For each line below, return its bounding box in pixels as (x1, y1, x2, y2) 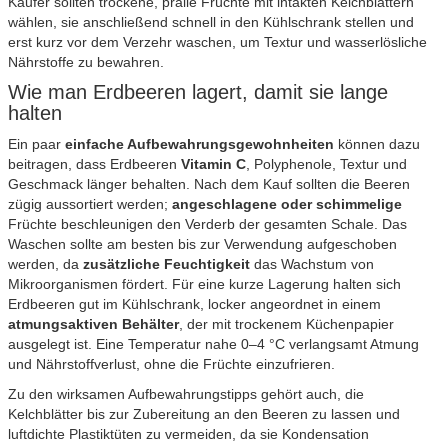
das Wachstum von (250, 255, 374, 272)
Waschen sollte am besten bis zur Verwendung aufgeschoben (8, 235, 397, 252)
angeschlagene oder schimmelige (172, 195, 402, 212)
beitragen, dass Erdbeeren (8, 155, 181, 172)
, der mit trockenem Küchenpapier (179, 315, 394, 332)
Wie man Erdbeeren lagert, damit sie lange (8, 80, 388, 103)
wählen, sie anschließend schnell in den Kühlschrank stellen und (8, 13, 414, 30)
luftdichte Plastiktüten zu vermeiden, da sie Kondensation (8, 425, 369, 442)
